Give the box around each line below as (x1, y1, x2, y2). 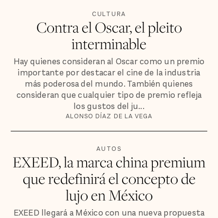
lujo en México (65, 184, 153, 205)
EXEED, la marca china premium (13, 151, 205, 172)
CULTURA (92, 9, 126, 18)
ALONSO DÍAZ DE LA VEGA (65, 112, 153, 121)
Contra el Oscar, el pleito (36, 17, 182, 37)
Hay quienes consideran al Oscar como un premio (13, 56, 205, 68)
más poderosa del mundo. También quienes (25, 78, 193, 90)
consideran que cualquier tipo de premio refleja (16, 90, 202, 101)
